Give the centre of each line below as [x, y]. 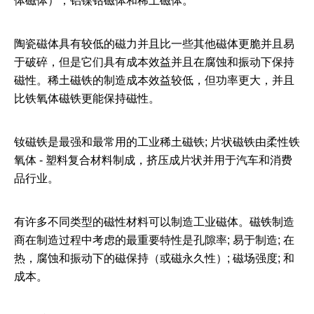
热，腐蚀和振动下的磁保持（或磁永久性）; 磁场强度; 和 [154, 258]
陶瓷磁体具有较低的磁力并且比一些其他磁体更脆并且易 [154, 44]
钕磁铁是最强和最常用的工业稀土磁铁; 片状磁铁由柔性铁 [157, 142]
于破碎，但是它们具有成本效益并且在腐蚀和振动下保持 [154, 62]
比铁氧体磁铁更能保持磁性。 [87, 98]
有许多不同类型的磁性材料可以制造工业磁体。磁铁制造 [154, 222]
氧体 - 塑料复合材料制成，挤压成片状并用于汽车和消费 [153, 160]
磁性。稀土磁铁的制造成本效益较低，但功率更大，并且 [154, 80]
